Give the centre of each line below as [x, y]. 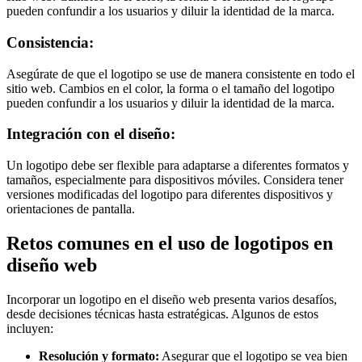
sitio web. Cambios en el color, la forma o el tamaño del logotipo [170, 88]
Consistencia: [50, 42]
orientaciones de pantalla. [72, 209]
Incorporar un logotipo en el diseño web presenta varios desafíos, [172, 299]
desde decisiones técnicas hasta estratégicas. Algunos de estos [162, 314]
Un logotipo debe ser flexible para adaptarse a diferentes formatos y [178, 166]
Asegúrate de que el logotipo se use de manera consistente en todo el [181, 74]
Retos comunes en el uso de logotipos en [170, 244]
